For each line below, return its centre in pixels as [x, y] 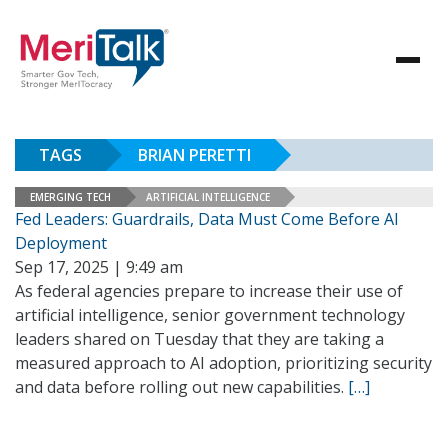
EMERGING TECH [70, 196]
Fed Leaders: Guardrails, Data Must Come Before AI [207, 219]
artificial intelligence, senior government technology [210, 315]
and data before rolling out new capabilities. [181, 387]
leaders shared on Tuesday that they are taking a [199, 339]
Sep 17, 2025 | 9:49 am [99, 267]
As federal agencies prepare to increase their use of [209, 291]
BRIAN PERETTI [194, 155]
